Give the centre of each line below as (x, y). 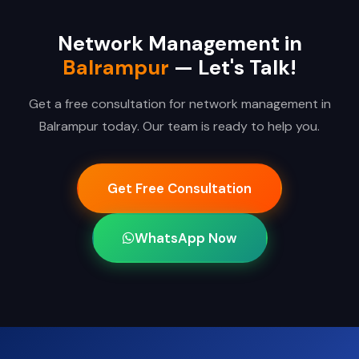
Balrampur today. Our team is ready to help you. (179, 127)
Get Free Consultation (179, 189)
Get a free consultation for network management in (179, 104)
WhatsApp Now (186, 238)
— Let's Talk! (233, 68)
